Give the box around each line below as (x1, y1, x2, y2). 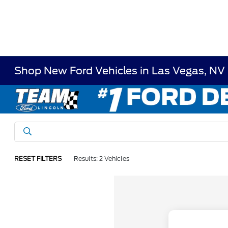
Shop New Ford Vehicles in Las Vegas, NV (14, 65, 225, 77)
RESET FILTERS (14, 155, 62, 162)
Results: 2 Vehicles (74, 155, 130, 162)
